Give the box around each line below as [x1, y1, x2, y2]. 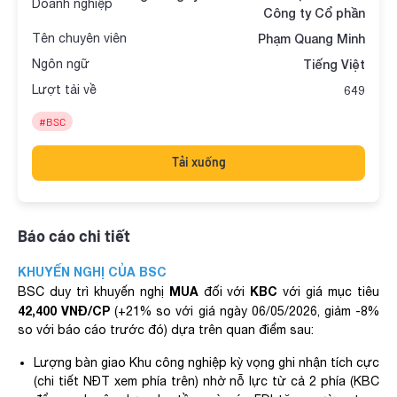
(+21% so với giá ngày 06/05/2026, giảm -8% [114, 304, 380, 318]
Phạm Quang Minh [258, 31, 365, 46]
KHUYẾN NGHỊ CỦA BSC [18, 264, 167, 279]
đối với [203, 284, 251, 299]
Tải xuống [171, 154, 226, 169]
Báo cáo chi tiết [18, 226, 130, 245]
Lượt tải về [32, 82, 97, 97]
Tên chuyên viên [32, 31, 127, 45]
